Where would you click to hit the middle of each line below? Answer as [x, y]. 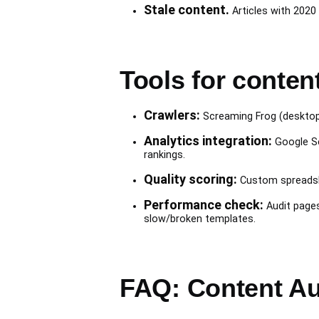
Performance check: [203, 205]
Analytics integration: [208, 141]
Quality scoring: [190, 179]
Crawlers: [172, 115]
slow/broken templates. [199, 219]
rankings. [164, 155]
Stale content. [186, 10]
